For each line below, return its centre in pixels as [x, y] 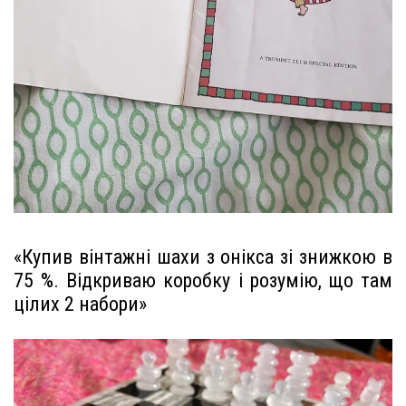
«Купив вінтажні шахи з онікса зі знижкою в [203, 256]
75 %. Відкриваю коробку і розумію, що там [203, 280]
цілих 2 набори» [80, 304]
